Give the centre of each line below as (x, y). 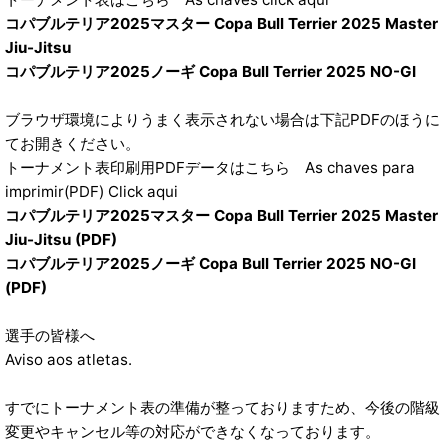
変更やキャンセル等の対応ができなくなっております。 (192, 432)
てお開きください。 (72, 144)
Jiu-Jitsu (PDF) (61, 240)
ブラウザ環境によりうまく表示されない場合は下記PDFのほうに (222, 120)
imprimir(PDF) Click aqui (91, 192)
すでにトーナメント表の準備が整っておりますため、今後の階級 (222, 408)
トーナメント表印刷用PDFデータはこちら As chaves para (210, 168)
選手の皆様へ (50, 336)
